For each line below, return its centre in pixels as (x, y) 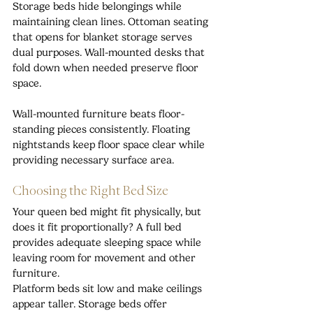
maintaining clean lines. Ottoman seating (112, 22)
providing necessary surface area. (93, 160)
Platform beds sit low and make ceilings (109, 289)
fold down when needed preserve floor (107, 68)
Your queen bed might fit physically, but (108, 212)
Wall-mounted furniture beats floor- (99, 114)
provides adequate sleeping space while (108, 243)
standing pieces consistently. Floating (103, 130)
